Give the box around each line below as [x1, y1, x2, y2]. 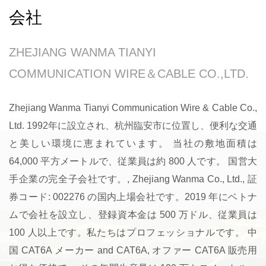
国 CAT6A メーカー [9, 245, 95, 255]
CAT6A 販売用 [194, 245, 258, 255]
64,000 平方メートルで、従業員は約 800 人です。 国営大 [9, 156, 257, 166]
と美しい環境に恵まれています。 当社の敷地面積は [9, 138, 257, 148]
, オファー [147, 245, 195, 255]
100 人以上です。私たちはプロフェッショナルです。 [9, 227, 248, 237]
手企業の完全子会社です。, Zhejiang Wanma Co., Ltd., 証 [9, 173, 257, 184]
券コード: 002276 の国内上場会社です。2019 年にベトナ [9, 191, 257, 202]
